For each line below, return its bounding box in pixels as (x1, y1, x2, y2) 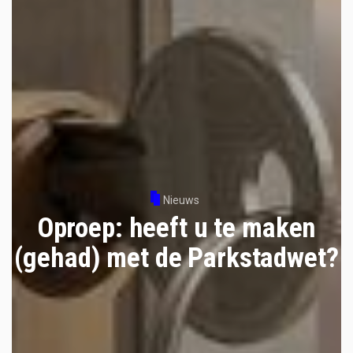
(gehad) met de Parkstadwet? (14, 241, 339, 274)
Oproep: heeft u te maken (36, 211, 317, 244)
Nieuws (162, 193, 199, 206)
